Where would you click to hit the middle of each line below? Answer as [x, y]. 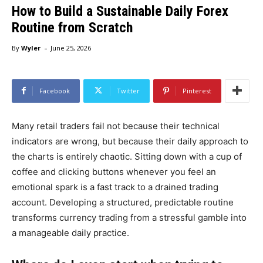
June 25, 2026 [71, 48]
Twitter [128, 90]
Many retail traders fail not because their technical [116, 126]
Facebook [55, 90]
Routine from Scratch [72, 27]
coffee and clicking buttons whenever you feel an [114, 171]
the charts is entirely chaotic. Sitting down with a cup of [127, 156]
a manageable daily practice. [70, 232]
